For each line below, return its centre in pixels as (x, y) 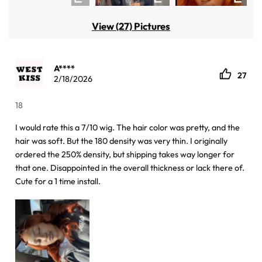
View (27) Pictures (131, 26)
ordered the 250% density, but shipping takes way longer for (125, 154)
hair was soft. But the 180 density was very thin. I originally (122, 141)
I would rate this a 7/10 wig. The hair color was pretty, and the (128, 127)
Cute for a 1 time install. (58, 181)
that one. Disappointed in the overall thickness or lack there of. (130, 168)
